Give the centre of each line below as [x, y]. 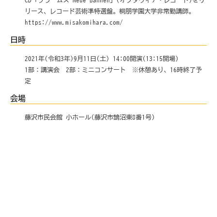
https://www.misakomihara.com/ [74, 22]
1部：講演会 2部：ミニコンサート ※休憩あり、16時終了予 [114, 70]
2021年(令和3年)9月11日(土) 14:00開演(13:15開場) [102, 58]
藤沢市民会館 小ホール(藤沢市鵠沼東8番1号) [90, 117]
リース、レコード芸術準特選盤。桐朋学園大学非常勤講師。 [110, 11]
